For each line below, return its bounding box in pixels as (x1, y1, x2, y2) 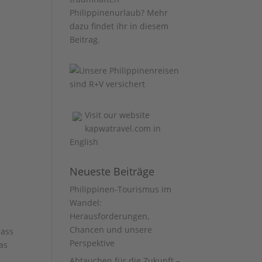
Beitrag (70, 34, 98, 45)
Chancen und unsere (70, 224, 153, 235)
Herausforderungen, (70, 211, 150, 222)
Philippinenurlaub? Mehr (70, 7, 168, 18)
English (70, 136, 99, 147)
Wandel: (70, 197, 102, 208)
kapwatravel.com (85, 123, 151, 134)
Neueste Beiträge (70, 164, 155, 178)
